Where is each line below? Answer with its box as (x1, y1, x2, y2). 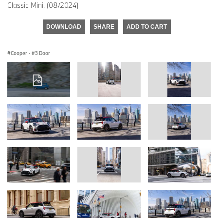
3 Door (35, 49, 50, 56)
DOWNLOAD (46, 23, 81, 30)
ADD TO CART (127, 23, 167, 30)
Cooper (11, 49, 27, 56)
